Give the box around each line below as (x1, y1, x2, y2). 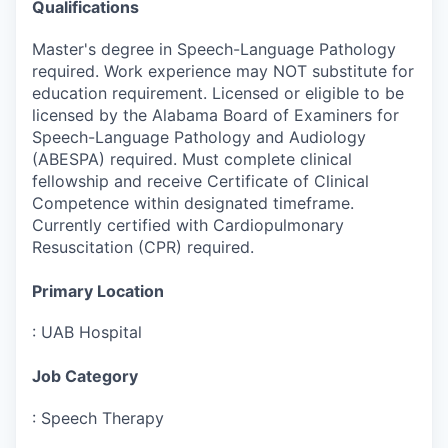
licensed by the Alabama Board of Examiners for (32, 104, 399, 125)
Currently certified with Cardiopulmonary (32, 214, 344, 235)
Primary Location (32, 280, 164, 301)
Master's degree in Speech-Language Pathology (32, 38, 396, 59)
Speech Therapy (41, 408, 164, 429)
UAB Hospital (41, 322, 142, 343)
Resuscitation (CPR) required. (32, 236, 254, 257)
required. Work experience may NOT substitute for (32, 60, 414, 81)
